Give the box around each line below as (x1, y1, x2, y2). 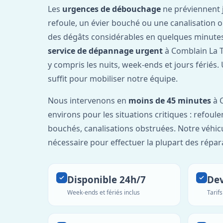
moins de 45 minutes (128, 95, 211, 106)
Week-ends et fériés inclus (67, 188, 140, 197)
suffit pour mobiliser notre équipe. (48, 73, 178, 84)
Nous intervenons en (48, 95, 128, 106)
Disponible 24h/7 (67, 173, 146, 186)
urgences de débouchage (62, 3, 161, 14)
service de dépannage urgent (48, 45, 163, 56)
